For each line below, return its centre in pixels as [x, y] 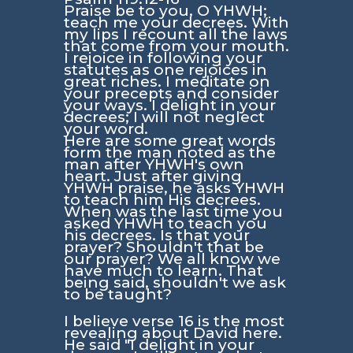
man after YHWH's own [154, 164]
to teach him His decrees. [162, 199]
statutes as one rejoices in [165, 69]
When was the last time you [173, 211]
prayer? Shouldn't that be [163, 247]
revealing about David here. [173, 333]
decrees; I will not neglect [164, 117]
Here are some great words [169, 140]
